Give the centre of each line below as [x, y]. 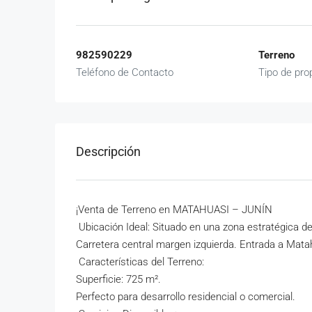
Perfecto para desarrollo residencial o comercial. [186, 297]
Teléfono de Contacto [125, 72]
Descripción [108, 151]
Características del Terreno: [140, 262]
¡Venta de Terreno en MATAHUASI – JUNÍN [174, 210]
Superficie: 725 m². [118, 279]
